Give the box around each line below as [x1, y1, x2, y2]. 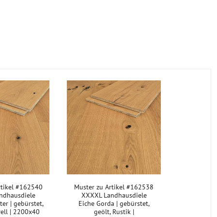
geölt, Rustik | [93, 207, 134, 216]
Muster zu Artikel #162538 [74, 183, 154, 191]
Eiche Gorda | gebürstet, [78, 199, 150, 208]
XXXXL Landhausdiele [81, 191, 147, 200]
